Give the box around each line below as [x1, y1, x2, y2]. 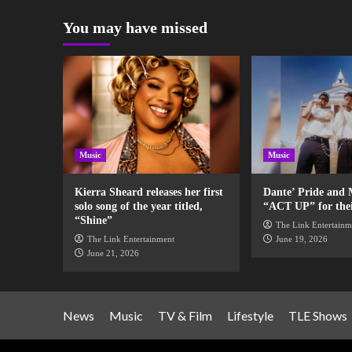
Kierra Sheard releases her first [74, 186, 223, 199]
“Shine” [74, 214, 112, 227]
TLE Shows [288, 308, 347, 324]
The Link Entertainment [86, 234, 174, 244]
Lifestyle [226, 308, 273, 324]
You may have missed [62, 19, 207, 37]
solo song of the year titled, [74, 200, 203, 213]
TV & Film [157, 308, 212, 324]
